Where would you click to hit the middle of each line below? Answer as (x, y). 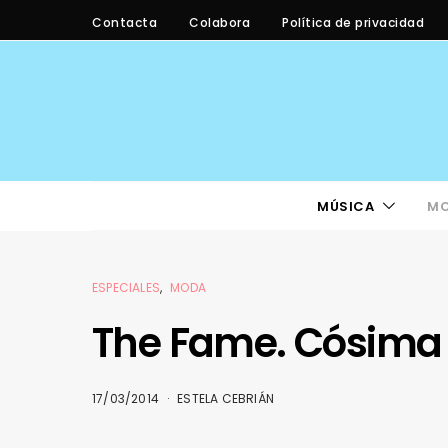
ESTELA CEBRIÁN (226, 398)
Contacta (124, 22)
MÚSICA (345, 206)
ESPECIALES (126, 287)
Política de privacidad (353, 22)
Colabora (219, 22)
